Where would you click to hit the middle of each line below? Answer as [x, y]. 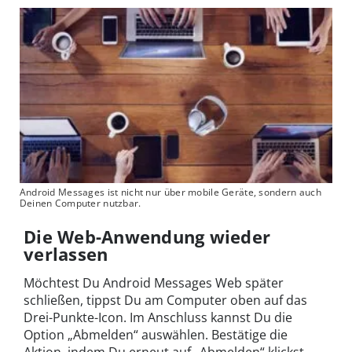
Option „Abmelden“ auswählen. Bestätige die [156, 335]
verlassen [66, 254]
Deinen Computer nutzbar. [80, 203]
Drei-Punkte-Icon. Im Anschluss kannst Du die [158, 318]
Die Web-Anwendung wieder [147, 237]
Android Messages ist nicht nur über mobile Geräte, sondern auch [170, 192]
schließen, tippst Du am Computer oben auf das [165, 301]
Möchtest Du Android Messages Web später [154, 283]
